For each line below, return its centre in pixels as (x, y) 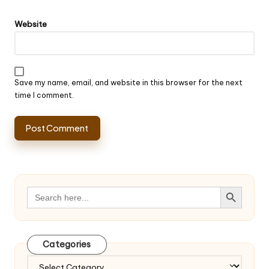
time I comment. (44, 95)
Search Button (233, 186)
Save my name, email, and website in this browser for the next (128, 82)
